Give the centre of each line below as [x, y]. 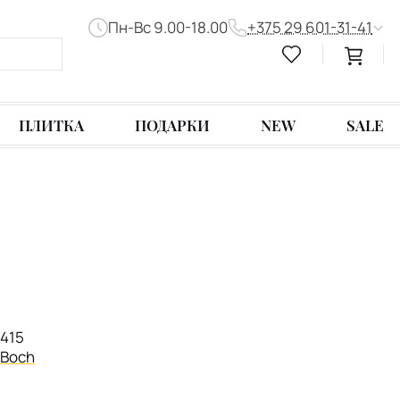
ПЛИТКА [52, 125]
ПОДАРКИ [173, 125]
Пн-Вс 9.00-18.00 [167, 28]
